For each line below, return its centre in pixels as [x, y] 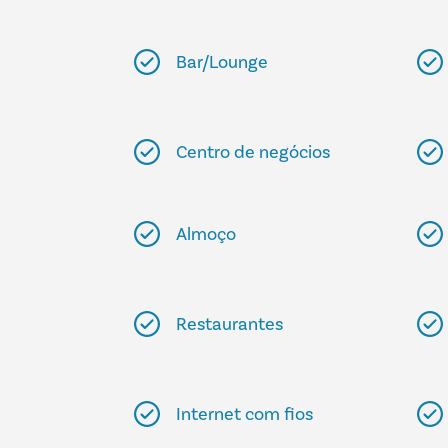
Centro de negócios [253, 151]
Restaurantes [230, 323]
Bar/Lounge [222, 61]
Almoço [206, 233]
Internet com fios [245, 413]
